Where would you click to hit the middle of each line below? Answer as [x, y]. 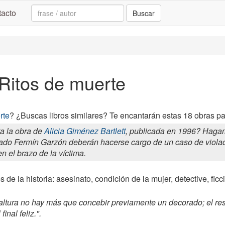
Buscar [144, 13]
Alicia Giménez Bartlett [85, 131]
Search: [45, 9]
